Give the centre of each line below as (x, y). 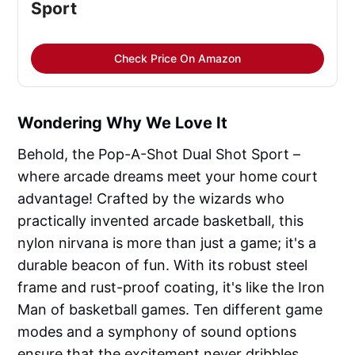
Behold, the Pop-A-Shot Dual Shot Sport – (159, 154)
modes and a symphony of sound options (157, 331)
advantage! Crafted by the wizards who (151, 198)
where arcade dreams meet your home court (168, 176)
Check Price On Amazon (177, 58)
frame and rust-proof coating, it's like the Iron (172, 287)
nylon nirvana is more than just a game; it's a (167, 242)
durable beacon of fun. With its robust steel (163, 265)
